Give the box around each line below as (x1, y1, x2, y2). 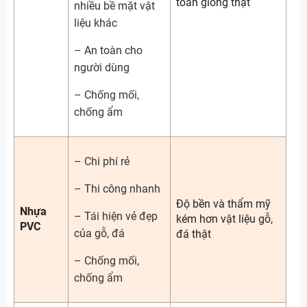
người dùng (74, 61, 130, 74)
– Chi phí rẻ (74, 155, 130, 168)
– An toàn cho (74, 44, 143, 57)
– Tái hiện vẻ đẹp (74, 210, 158, 223)
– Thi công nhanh (74, 182, 160, 195)
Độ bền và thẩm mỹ (176, 197, 271, 210)
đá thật (176, 228, 211, 241)
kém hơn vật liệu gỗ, (176, 212, 273, 225)
